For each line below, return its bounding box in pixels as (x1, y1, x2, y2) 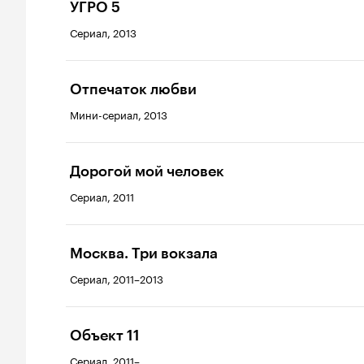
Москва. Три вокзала (70, 245, 218, 262)
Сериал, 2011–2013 (70, 270, 163, 286)
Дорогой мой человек (70, 162, 224, 180)
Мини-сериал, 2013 (70, 106, 167, 122)
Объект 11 (70, 327, 140, 344)
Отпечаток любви (70, 80, 197, 98)
